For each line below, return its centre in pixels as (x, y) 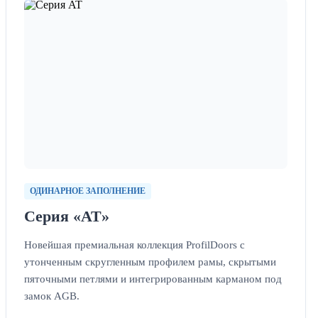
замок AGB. (52, 295)
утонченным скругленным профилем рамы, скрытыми (150, 261)
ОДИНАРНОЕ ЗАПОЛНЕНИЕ (88, 191)
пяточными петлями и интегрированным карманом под (153, 278)
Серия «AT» (67, 216)
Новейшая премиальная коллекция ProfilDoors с (135, 244)
